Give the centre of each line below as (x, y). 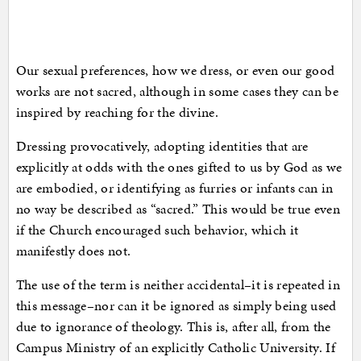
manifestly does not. (73, 251)
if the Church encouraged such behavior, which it (157, 230)
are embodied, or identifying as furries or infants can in (174, 188)
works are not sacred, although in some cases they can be (177, 91)
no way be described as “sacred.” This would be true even (178, 209)
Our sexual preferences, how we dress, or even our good (175, 71)
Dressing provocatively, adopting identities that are (162, 146)
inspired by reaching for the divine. (117, 112)
